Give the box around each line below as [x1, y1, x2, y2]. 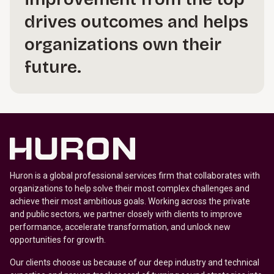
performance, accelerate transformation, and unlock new [10, 222, 231, 232]
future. [24, 57, 81, 78]
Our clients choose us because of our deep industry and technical [10, 257, 259, 267]
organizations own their [24, 34, 221, 55]
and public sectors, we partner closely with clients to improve [10, 209, 242, 219]
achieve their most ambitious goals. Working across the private [10, 196, 250, 206]
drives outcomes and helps [24, 12, 248, 32]
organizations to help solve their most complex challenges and [10, 183, 250, 193]
